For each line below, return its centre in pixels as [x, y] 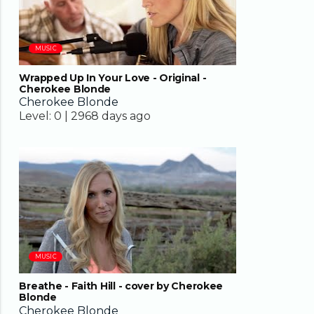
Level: [35, 116]
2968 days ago [111, 116]
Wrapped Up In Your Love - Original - [113, 77]
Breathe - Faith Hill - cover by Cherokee [121, 286]
